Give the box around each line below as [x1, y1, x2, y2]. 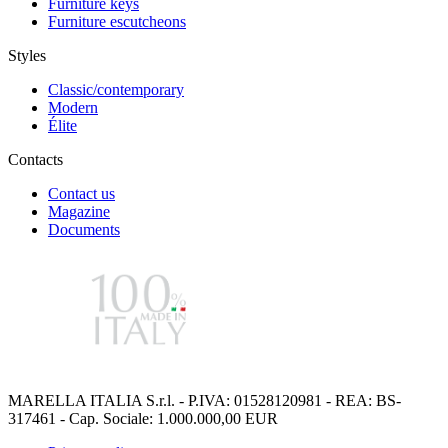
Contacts [8, 150, 63, 168]
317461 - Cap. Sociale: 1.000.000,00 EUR [8, 409, 278, 427]
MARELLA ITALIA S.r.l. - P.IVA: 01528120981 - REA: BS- [8, 391, 401, 409]
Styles [8, 46, 46, 64]
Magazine [48, 202, 110, 220]
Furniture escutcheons [48, 12, 186, 30]
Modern [48, 98, 98, 116]
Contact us [48, 184, 115, 202]
